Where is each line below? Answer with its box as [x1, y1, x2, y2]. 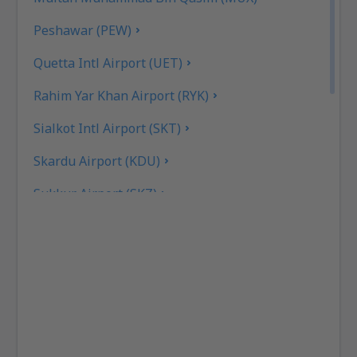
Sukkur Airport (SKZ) [33, 185, 158, 203]
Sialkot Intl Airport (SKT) [33, 120, 182, 138]
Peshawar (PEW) [33, 22, 132, 40]
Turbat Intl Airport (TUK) [33, 218, 184, 236]
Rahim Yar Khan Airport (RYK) [33, 87, 210, 105]
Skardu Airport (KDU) [33, 152, 161, 171]
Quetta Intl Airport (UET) [33, 54, 183, 73]
